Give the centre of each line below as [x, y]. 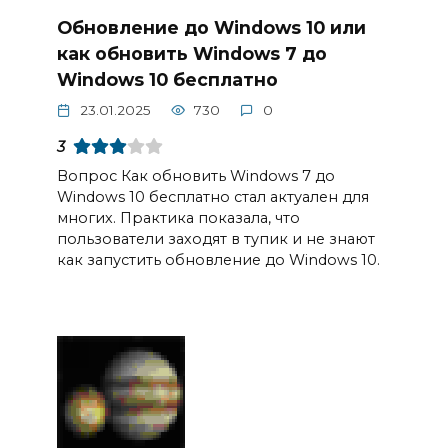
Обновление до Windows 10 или [211, 28]
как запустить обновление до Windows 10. [218, 259]
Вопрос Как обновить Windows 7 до [195, 175]
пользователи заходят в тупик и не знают [215, 238]
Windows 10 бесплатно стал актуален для [212, 196]
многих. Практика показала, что [178, 217]
